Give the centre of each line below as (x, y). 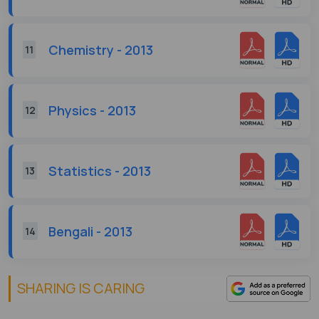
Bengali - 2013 (90, 231)
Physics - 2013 (92, 110)
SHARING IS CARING (80, 288)
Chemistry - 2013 (101, 49)
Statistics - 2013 (100, 171)
